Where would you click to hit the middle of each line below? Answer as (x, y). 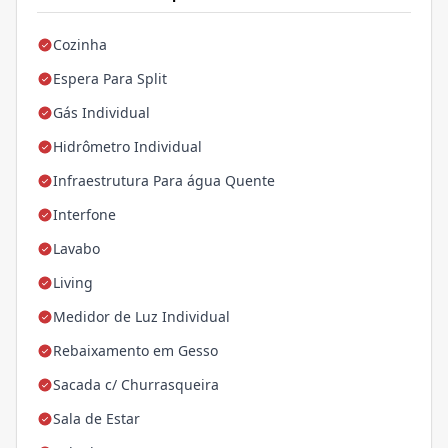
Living (73, 283)
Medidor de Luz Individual (141, 317)
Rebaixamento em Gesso (135, 351)
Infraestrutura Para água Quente (164, 181)
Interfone (84, 215)
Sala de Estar (96, 419)
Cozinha (80, 45)
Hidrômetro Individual (127, 147)
